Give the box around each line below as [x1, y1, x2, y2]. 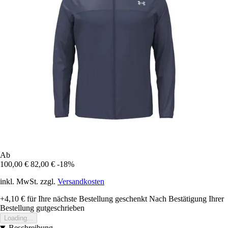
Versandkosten [58, 177, 104, 186]
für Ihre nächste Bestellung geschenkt [25, 194, 147, 204]
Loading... [4, 214, 33, 222]
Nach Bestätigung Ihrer [149, 194, 224, 204]
